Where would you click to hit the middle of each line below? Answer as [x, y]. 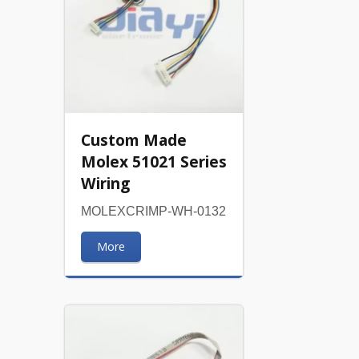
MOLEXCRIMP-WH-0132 [153, 211]
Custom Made [133, 139]
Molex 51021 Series [153, 161]
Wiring [105, 183]
